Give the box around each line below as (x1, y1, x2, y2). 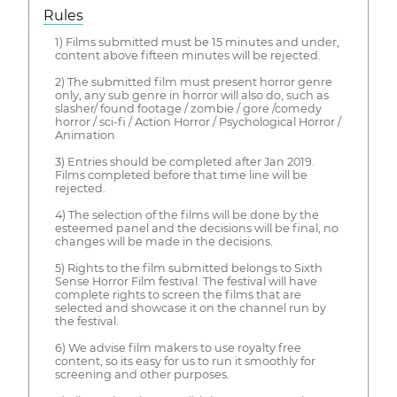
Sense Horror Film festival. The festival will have (54, 275, 317, 289)
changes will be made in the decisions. (54, 235, 273, 249)
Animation (54, 128, 115, 143)
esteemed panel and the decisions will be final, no (54, 222, 339, 236)
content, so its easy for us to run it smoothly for (54, 354, 315, 369)
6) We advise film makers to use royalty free (54, 341, 301, 355)
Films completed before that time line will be (54, 168, 307, 183)
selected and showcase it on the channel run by (54, 301, 326, 315)
